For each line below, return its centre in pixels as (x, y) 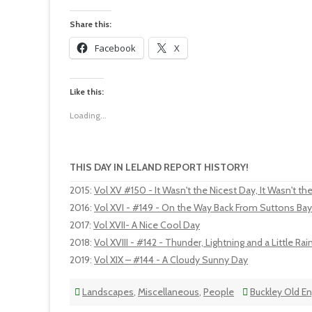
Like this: (87, 92)
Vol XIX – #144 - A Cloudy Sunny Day (171, 260)
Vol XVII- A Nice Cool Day (147, 225)
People (219, 292)
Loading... (88, 115)
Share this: (91, 24)
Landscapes (108, 292)
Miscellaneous (169, 292)
